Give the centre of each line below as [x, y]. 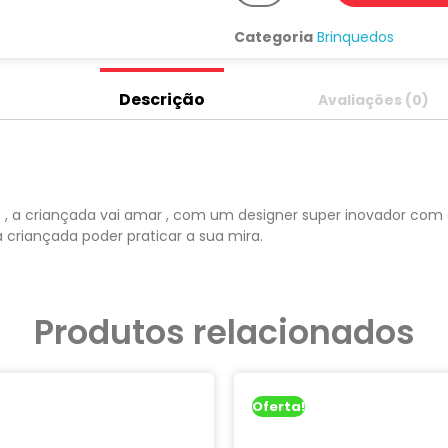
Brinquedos [355, 36]
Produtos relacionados [224, 332]
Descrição [161, 99]
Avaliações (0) [373, 99]
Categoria [273, 36]
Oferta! [278, 407]
